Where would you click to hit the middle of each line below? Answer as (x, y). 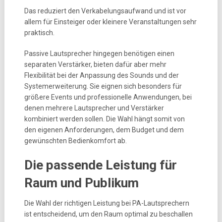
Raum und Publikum (81, 183)
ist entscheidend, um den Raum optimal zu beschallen (108, 214)
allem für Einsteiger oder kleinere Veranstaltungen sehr (110, 22)
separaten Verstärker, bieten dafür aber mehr (95, 64)
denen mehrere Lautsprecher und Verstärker (94, 108)
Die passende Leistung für (100, 165)
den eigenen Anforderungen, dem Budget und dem (104, 130)
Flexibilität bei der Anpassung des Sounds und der (101, 75)
